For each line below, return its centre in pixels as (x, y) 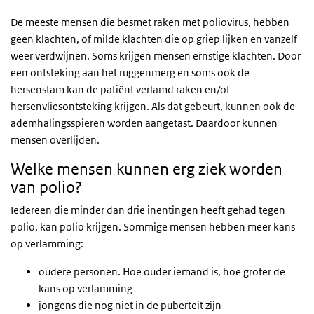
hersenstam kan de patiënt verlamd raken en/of (120, 89)
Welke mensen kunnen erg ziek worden (146, 169)
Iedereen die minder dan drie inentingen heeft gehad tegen (148, 210)
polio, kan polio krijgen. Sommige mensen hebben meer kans (153, 226)
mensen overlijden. (55, 139)
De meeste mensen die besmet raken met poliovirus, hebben (150, 22)
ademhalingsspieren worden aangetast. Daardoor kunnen (144, 123)
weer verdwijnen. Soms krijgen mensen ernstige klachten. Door (156, 55)
